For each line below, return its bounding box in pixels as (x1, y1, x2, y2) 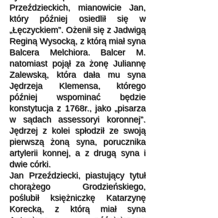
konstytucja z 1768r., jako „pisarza (10, 104, 146, 113)
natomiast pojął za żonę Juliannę (10, 59, 146, 69)
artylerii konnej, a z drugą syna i (10, 148, 146, 158)
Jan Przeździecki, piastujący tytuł (10, 171, 146, 181)
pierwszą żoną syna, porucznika (10, 137, 146, 147)
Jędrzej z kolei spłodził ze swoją (10, 126, 146, 136)
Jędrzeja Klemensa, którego (10, 81, 146, 91)
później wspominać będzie (10, 92, 146, 102)
